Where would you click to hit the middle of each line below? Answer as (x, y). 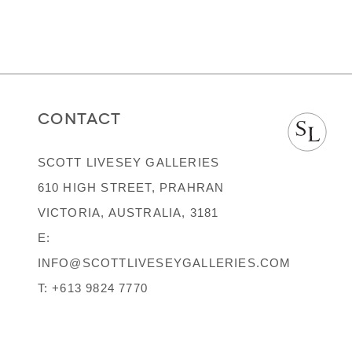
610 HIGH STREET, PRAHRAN (131, 187)
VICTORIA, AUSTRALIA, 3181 (128, 212)
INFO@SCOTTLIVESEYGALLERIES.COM (164, 262)
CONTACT (79, 118)
